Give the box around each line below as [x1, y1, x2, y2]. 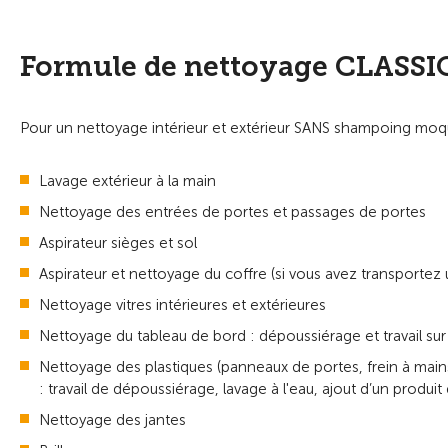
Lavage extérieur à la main [39, 171, 216, 190]
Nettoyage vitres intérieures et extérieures [39, 295, 326, 314]
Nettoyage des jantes [39, 410, 186, 429]
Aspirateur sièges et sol [39, 233, 197, 252]
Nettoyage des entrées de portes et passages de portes [39, 202, 426, 221]
